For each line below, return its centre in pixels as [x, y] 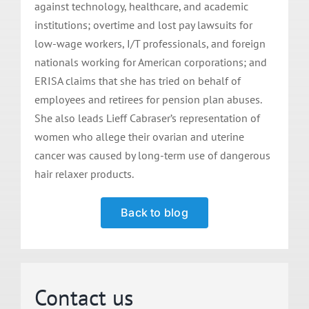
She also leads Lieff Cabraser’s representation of [147, 118]
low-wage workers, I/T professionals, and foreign [150, 44]
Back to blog [154, 213]
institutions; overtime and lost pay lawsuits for [143, 25]
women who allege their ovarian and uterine [139, 137]
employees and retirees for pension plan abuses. [148, 100]
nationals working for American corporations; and [150, 62]
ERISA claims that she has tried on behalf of [137, 81]
